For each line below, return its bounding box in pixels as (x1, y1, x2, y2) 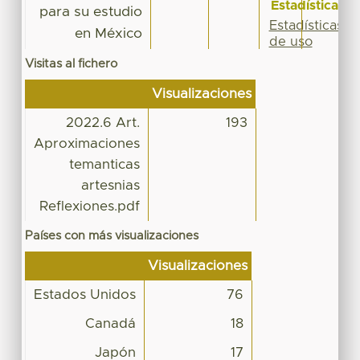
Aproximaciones (33, 137, 140, 150)
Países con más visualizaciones (24, 229, 198, 242)
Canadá (84, 317, 136, 330)
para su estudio (39, 4, 142, 19)
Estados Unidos (33, 288, 136, 301)
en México (74, 26, 142, 41)
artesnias (80, 178, 140, 192)
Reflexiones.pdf (39, 199, 140, 213)
